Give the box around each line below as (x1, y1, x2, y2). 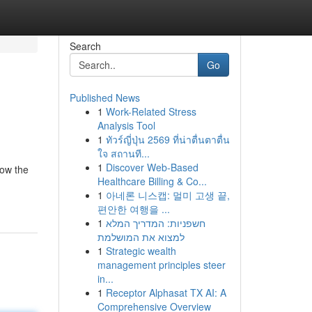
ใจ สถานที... (97, 146, 150, 160)
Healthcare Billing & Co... (97, 174, 207, 188)
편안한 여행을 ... (97, 202, 170, 216)
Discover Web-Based (105, 160, 198, 174)
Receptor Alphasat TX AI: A (105, 286, 226, 299)
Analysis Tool (97, 118, 155, 132)
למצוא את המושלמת (97, 230, 185, 244)
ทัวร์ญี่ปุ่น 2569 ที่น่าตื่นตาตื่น (105, 132, 230, 146)
